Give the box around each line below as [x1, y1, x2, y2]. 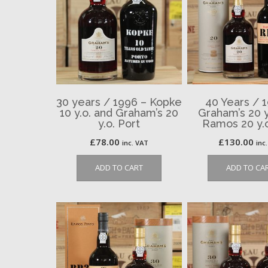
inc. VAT [122, 138, 149, 147]
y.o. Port [98, 117, 141, 130]
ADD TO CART [95, 162, 144, 173]
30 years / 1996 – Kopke [56, 95, 182, 108]
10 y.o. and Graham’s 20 [60, 106, 179, 119]
